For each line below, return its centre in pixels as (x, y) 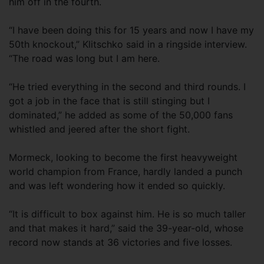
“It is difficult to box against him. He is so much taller (127, 214)
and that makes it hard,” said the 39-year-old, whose (126, 228)
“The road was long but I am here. (84, 58)
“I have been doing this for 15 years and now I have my (131, 30)
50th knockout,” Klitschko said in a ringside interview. (128, 44)
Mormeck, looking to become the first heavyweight (123, 157)
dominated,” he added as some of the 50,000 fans (121, 115)
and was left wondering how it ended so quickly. (117, 186)
